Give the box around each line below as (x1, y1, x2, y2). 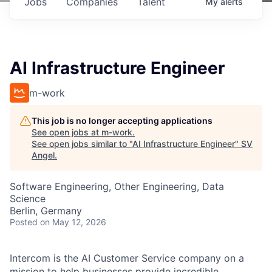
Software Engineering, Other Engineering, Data (10, 180, 224, 192)
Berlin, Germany (10, 205, 82, 217)
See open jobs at (32, 127, 101, 137)
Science (10, 192, 46, 205)
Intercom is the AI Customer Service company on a (10, 252, 244, 264)
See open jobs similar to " (32, 138, 132, 149)
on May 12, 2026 (40, 217, 106, 227)
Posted (10, 217, 38, 227)
